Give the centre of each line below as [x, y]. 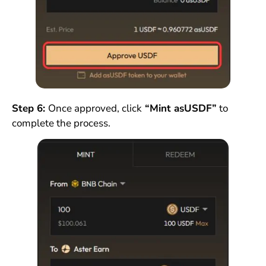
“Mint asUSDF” [179, 108]
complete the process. [61, 123]
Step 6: [30, 108]
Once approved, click [95, 108]
